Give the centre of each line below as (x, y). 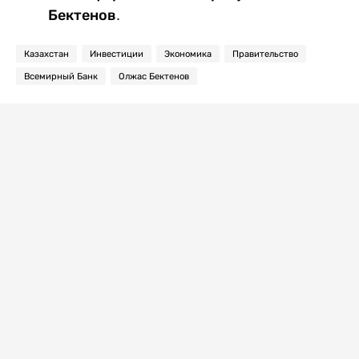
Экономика (188, 54)
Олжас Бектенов (154, 77)
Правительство (265, 54)
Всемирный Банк (61, 77)
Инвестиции (117, 54)
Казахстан (46, 54)
